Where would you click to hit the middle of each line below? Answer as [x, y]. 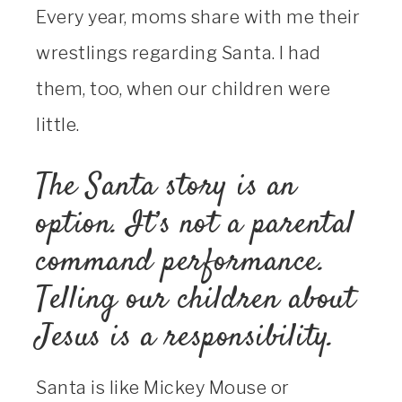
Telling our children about [196, 300]
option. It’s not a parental [196, 225]
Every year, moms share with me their [198, 17]
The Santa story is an [166, 187]
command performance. [185, 262]
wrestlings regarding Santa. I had [179, 53]
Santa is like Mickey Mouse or [163, 388]
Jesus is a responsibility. [185, 338]
